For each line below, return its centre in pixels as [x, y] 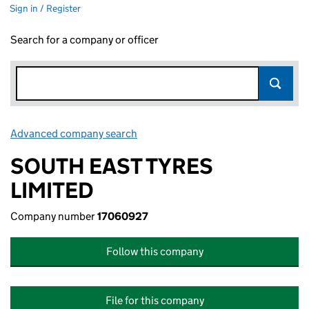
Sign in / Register [45, 8]
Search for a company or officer [84, 40]
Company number [54, 216]
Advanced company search [74, 133]
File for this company [154, 300]
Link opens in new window [200, 133]
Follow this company [154, 251]
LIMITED [52, 190]
